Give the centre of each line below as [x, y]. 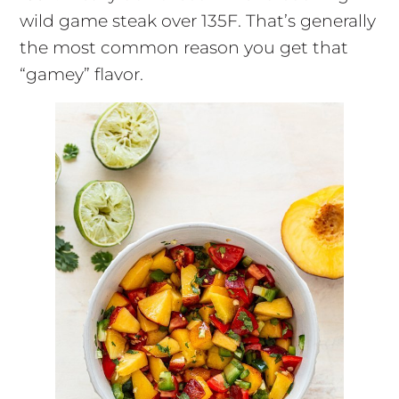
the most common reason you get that [183, 47]
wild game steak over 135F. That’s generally [197, 20]
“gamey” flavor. [81, 74]
